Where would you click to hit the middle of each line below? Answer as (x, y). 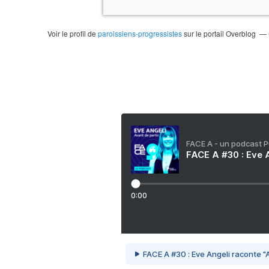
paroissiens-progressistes (140, 33)
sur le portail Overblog (219, 33)
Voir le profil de (73, 33)
